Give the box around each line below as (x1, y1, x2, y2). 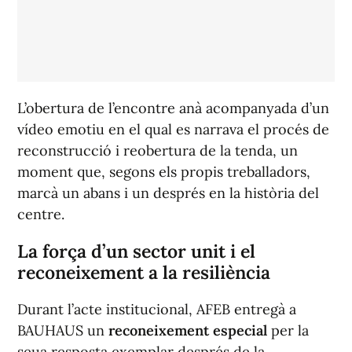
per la (267, 321, 309, 340)
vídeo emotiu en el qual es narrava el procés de (17, 120, 329, 139)
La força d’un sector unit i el (17, 240, 255, 263)
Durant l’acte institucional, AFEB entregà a (17, 300, 296, 319)
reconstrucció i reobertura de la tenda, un (17, 141, 298, 160)
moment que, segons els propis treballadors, (17, 163, 310, 181)
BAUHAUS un (17, 321, 108, 340)
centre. (17, 205, 64, 224)
